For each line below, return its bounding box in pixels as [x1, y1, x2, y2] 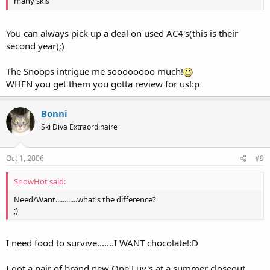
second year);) [6, 40, 64, 52]
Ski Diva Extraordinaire [41, 122, 118, 132]
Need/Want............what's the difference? [14, 193, 156, 205]
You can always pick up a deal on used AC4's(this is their [6, 27, 238, 39]
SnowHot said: [14, 175, 66, 187]
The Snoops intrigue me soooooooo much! [6, 65, 183, 77]
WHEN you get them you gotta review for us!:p [6, 78, 199, 90]
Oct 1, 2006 [6, 152, 44, 163]
